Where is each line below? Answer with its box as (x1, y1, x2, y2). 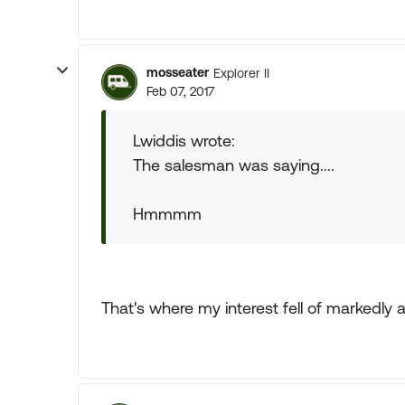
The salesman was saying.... (133, 155, 334, 174)
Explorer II (213, 65, 269, 80)
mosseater (146, 65, 209, 80)
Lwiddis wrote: (133, 131, 235, 150)
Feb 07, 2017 (146, 84, 214, 99)
